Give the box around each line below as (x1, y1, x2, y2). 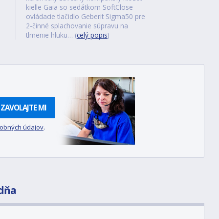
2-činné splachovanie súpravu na (25, 21, 128, 30)
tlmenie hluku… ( (25, 30, 77, 40)
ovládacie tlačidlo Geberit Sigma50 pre (25, 12, 145, 21)
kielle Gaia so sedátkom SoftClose (25, 2, 133, 12)
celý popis (76, 30, 108, 40)
